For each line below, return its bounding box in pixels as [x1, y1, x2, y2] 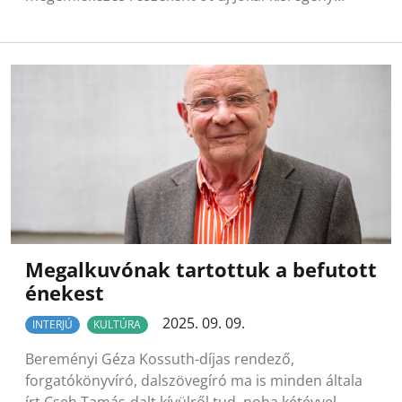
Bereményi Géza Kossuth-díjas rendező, [25, 349, 294, 370]
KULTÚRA [93, 316, 142, 332]
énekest [25, 279, 104, 306]
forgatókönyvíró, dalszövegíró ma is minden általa [25, 371, 363, 391]
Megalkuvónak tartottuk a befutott [25, 256, 377, 283]
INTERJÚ [31, 316, 73, 332]
